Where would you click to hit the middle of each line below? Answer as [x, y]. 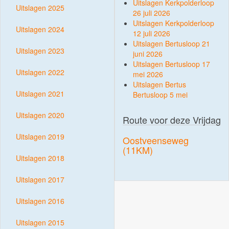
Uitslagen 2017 [40, 179]
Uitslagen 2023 [40, 51]
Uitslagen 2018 [40, 158]
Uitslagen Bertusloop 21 [171, 43]
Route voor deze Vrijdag [172, 120]
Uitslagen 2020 [40, 115]
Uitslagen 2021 [40, 94]
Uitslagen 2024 [40, 29]
